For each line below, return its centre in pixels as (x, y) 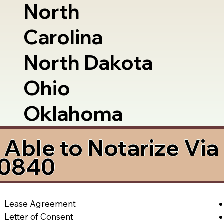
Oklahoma (73, 114)
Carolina (63, 37)
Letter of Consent (39, 216)
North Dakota (88, 63)
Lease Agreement (40, 203)
